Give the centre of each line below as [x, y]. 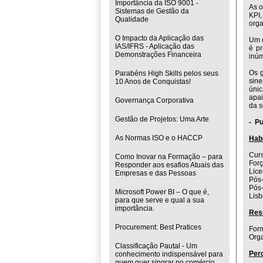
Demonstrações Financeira [158, 55]
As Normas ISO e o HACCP [159, 138]
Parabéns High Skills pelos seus [167, 73]
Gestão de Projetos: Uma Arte [162, 119]
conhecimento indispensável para [169, 254]
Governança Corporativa [154, 100]
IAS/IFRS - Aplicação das [155, 46]
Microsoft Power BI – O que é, [162, 192]
